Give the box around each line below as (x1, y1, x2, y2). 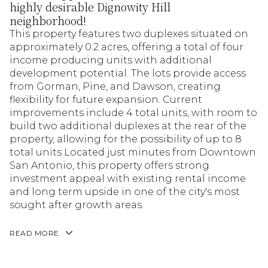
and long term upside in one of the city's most (10, 186, 240, 197)
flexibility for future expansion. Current (10, 94, 202, 105)
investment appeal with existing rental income (10, 173, 246, 184)
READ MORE (10, 229, 59, 237)
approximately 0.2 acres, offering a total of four (10, 41, 243, 53)
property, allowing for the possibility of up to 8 (10, 133, 242, 145)
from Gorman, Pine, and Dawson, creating (10, 81, 221, 92)
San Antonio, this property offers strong (10, 160, 209, 171)
